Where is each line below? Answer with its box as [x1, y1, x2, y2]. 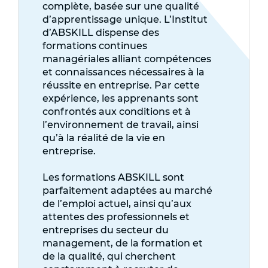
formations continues [42, 39, 147, 51]
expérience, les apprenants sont [42, 92, 199, 104]
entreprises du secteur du [42, 224, 169, 236]
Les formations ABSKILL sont [42, 172, 184, 183]
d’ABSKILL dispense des [42, 26, 159, 38]
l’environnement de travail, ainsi [42, 118, 199, 130]
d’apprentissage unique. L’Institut [42, 13, 208, 25]
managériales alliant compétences [42, 53, 211, 65]
